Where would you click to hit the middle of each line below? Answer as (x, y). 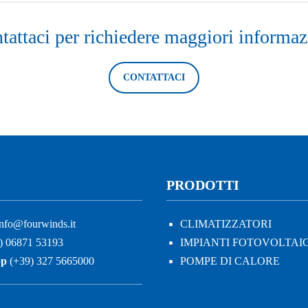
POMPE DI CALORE (230, 261)
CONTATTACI (154, 77)
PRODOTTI (202, 185)
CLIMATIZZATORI (225, 224)
